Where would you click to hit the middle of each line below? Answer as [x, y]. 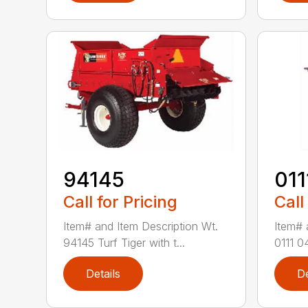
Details [103, 273]
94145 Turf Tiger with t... [124, 242]
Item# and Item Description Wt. [141, 226]
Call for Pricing [121, 201]
